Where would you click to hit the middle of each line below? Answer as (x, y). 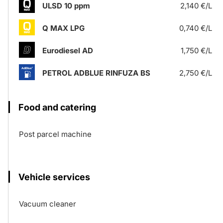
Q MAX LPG (63, 28)
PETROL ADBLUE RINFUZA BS (96, 73)
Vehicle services (54, 177)
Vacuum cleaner (48, 204)
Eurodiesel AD (68, 51)
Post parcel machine (55, 134)
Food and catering (57, 107)
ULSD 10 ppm (66, 6)
